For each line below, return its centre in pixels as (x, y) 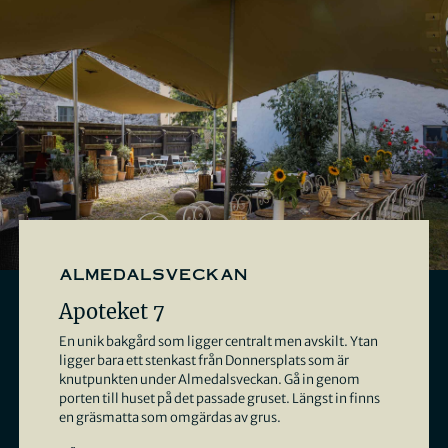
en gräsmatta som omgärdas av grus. (169, 417)
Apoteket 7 (111, 311)
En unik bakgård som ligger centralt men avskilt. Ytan (218, 341)
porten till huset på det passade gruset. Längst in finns (219, 398)
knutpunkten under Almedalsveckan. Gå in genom (209, 379)
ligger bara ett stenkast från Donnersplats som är (203, 360)
